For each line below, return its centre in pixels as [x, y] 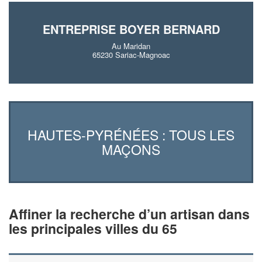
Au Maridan [131, 46]
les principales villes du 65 [93, 228]
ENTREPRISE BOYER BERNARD [131, 29]
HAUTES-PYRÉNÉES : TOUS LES [131, 135]
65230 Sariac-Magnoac [131, 55]
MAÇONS [131, 149]
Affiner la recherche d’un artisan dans [129, 213]
